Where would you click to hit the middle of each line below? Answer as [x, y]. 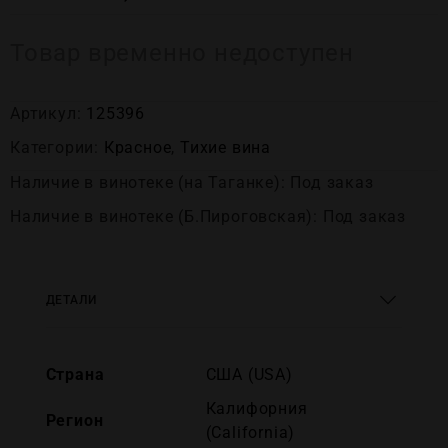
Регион [74, 420]
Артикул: [48, 113]
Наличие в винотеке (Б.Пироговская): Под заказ [208, 216]
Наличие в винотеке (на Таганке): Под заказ [192, 182]
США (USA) [249, 374]
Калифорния [256, 408]
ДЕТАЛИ [71, 299]
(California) [250, 432]
